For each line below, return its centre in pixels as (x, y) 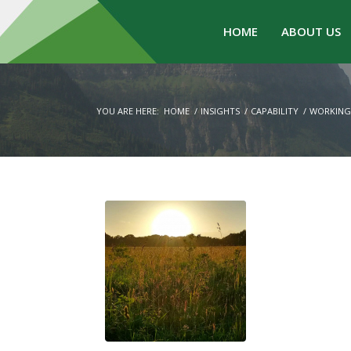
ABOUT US (311, 31)
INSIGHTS (220, 110)
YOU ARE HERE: (128, 110)
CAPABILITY (275, 110)
